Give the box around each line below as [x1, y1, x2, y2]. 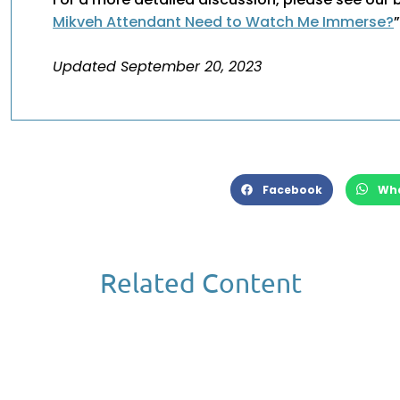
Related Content [100, 267, 302, 299]
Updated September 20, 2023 [53, 56, 262, 78]
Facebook [262, 181, 323, 197]
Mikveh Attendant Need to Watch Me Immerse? [53, 12, 395, 33]
